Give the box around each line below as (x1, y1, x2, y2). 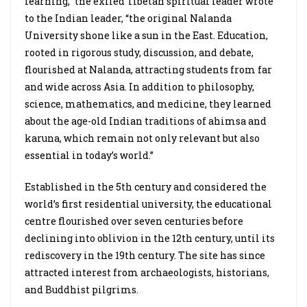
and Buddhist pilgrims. (25, 283, 138, 296)
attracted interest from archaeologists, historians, (25, 266, 269, 279)
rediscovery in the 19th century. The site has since (25, 249, 265, 262)
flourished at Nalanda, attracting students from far (25, 63, 272, 76)
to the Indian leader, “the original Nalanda (25, 12, 232, 25)
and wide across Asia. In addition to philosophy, (25, 80, 254, 93)
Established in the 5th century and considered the (25, 180, 267, 193)
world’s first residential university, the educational (25, 197, 272, 210)
